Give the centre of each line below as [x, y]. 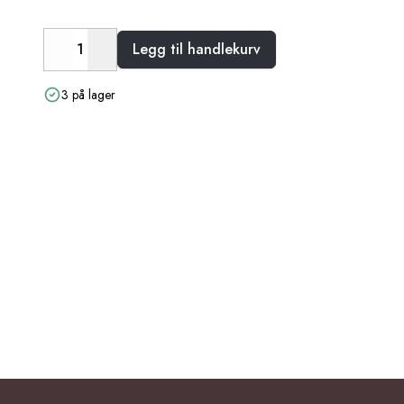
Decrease [88, 60]
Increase [127, 60]
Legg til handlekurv [197, 50]
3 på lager [88, 95]
